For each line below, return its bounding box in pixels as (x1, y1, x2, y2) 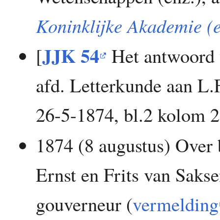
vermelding (133, 191, 219, 217)
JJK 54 (42, 42, 100, 70)
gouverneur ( (36, 191, 133, 217)
